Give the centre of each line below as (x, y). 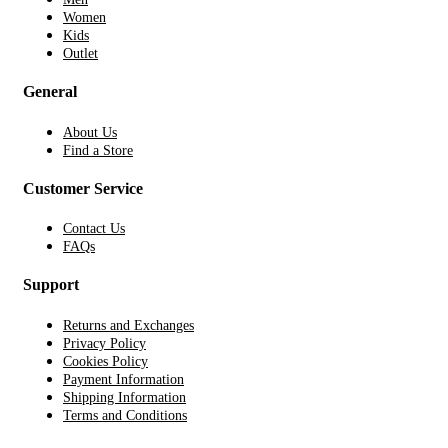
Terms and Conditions (125, 415)
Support (51, 285)
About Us (90, 132)
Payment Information (123, 379)
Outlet (80, 54)
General (50, 92)
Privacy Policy (104, 343)
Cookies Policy (105, 361)
